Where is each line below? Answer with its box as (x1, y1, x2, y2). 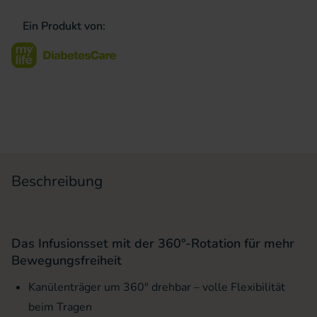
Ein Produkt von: (22, 18, 105, 34)
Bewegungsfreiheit (11, 251, 122, 269)
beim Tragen (28, 299, 92, 315)
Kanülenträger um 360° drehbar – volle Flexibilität (28, 279, 285, 295)
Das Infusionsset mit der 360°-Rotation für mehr (11, 234, 294, 252)
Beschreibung (11, 171, 103, 191)
